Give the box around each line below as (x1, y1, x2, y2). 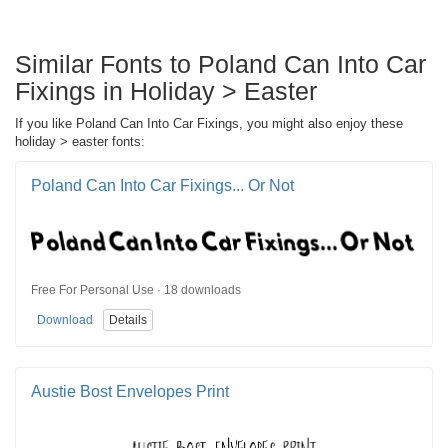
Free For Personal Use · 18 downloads (31, 283, 241, 298)
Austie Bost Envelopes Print (31, 383, 229, 401)
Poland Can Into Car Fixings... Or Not (31, 176, 294, 194)
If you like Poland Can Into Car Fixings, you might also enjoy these (15, 115, 403, 131)
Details (109, 313, 147, 328)
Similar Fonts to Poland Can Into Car (15, 49, 426, 78)
